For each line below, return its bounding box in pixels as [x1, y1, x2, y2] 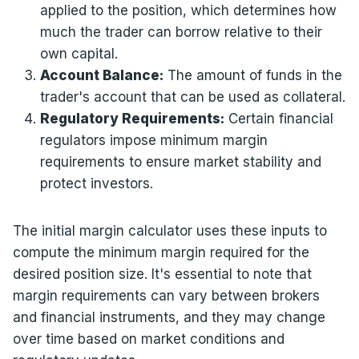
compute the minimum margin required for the [12, 244, 309, 261]
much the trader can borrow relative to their [39, 24, 322, 41]
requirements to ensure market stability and [39, 154, 321, 171]
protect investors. [39, 175, 153, 192]
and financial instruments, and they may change [12, 309, 325, 326]
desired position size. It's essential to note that [12, 266, 312, 283]
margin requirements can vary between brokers [12, 288, 320, 305]
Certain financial [224, 111, 333, 127]
